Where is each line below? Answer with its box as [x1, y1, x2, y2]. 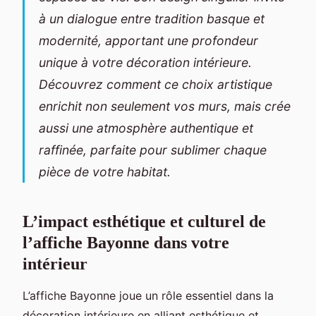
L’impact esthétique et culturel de [23, 212, 266, 231]
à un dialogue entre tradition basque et [39, 11, 265, 26]
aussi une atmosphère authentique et [39, 120, 253, 135]
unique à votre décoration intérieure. [39, 54, 252, 70]
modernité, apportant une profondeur [39, 32, 258, 48]
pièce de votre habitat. [39, 164, 171, 179]
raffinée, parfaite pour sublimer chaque [39, 142, 267, 157]
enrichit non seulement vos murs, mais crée [39, 98, 291, 114]
